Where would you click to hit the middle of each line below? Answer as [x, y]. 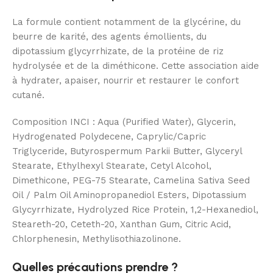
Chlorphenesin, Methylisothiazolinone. [97, 239]
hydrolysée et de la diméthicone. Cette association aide [136, 66]
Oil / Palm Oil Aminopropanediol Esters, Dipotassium [129, 195]
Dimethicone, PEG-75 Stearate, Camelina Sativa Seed [131, 181]
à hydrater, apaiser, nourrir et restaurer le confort [126, 81]
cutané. [28, 95]
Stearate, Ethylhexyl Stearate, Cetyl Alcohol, [112, 166]
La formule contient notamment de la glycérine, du [126, 22]
